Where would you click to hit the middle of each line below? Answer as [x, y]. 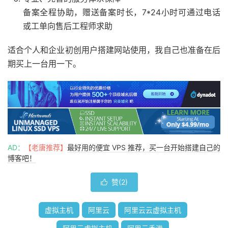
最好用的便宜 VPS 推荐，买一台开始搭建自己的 [144, 148]
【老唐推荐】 [46, 148]
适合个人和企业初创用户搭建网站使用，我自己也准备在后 [114, 50]
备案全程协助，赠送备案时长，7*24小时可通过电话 [122, 12]
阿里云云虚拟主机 [152, 210]
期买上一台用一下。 [44, 64]
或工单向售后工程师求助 [68, 26]
